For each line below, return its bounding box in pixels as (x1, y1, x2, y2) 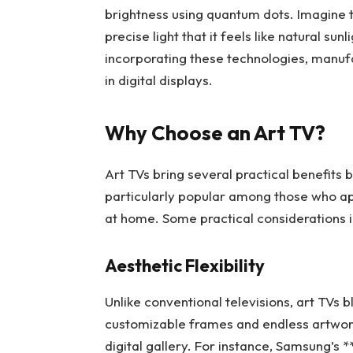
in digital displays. (104, 71, 213, 88)
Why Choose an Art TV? (104, 120, 325, 147)
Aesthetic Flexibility (104, 254, 265, 277)
